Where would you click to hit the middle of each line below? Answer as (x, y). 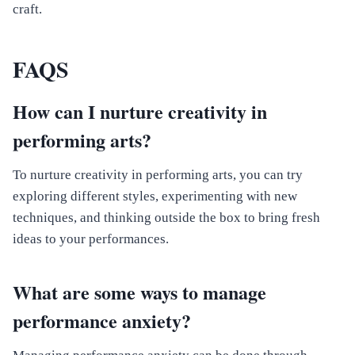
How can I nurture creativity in (140, 112)
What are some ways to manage (139, 292)
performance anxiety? (102, 321)
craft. (27, 10)
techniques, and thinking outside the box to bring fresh (166, 218)
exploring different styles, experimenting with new (155, 197)
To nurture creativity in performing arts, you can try (158, 175)
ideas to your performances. (91, 239)
